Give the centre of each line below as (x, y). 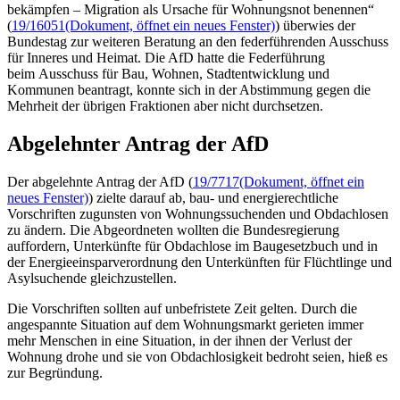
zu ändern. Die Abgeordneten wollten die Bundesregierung (173, 230)
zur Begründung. (55, 373)
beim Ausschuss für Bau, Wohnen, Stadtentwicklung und (168, 74)
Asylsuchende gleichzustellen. (92, 279)
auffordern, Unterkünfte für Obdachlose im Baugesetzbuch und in (192, 246)
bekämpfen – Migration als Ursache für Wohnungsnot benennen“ (191, 10)
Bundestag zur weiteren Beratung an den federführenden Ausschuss (198, 42)
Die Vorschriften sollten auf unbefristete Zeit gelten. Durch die (182, 309)
